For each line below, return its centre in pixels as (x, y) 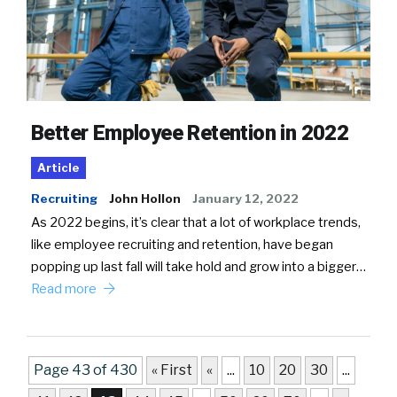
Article (58, 167)
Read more (65, 288)
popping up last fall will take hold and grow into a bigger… (198, 266)
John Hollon (145, 198)
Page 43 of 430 (86, 370)
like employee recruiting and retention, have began (182, 244)
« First (172, 370)
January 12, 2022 (245, 198)
